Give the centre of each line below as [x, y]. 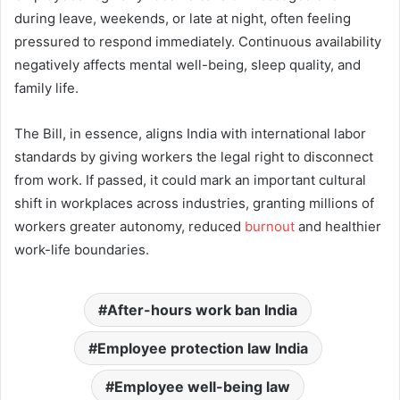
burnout [270, 226]
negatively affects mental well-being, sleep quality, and [187, 64]
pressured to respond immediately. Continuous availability [198, 41]
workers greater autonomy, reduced [129, 226]
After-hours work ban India [202, 309]
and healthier [338, 226]
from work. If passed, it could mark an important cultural [190, 179]
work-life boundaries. [82, 249]
